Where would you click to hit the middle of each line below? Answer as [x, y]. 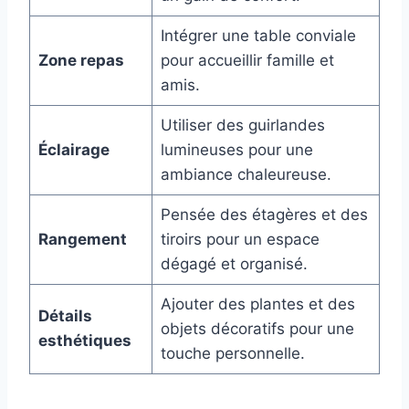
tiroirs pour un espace [240, 240]
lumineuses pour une [236, 150]
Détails [65, 316]
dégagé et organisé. [234, 264]
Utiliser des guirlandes [242, 126]
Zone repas [81, 61]
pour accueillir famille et [247, 61]
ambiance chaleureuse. [246, 175]
